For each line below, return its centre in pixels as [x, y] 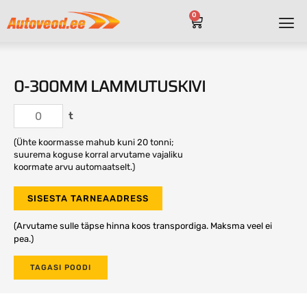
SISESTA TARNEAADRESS [88, 199]
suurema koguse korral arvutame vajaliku [98, 155]
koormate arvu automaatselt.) [74, 167]
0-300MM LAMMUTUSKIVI [110, 86]
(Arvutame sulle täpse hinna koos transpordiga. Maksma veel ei [143, 226]
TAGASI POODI [61, 267]
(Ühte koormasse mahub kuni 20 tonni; [94, 143]
